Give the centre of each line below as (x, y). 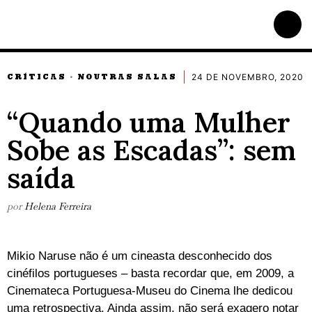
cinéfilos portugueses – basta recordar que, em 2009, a (150, 273)
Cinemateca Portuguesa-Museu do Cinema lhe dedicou (150, 290)
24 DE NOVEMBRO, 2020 (248, 77)
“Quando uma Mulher (149, 122)
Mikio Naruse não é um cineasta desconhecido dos (140, 256)
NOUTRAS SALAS (127, 77)
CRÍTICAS (37, 77)
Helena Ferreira (58, 206)
